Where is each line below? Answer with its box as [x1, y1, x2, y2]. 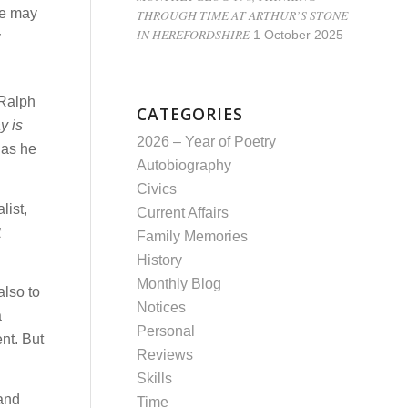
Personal [137, 323, 196, 339]
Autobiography [137, 158, 232, 173]
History [137, 252, 183, 268]
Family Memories [137, 229, 249, 244]
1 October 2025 [253, 28, 344, 42]
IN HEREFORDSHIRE [137, 25, 250, 43]
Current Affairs [137, 205, 229, 220]
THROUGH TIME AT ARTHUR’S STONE [137, 6, 349, 24]
